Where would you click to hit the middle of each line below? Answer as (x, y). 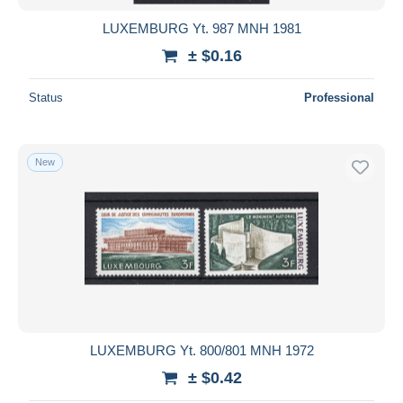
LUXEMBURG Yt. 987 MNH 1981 (201, 28)
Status (46, 97)
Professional (339, 97)
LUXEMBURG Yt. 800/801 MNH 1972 (201, 350)
